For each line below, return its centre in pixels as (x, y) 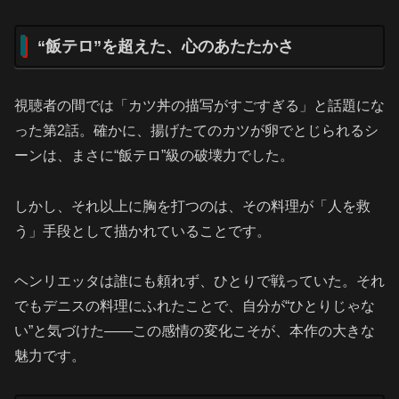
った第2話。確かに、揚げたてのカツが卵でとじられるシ (196, 130)
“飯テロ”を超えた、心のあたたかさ (166, 46)
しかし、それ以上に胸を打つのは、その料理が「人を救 (192, 206)
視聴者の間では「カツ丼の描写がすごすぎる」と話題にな (199, 105)
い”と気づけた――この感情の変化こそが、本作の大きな (195, 331)
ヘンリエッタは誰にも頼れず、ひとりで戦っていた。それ (199, 281)
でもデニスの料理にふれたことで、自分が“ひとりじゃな (195, 306)
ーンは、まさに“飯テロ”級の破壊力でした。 (154, 155)
